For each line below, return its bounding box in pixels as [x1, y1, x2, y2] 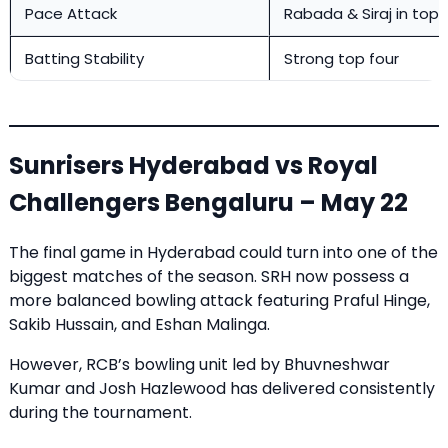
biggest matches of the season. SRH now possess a [9, 264, 409, 288]
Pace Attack [25, 3, 117, 25]
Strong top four [284, 48, 399, 70]
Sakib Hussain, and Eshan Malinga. [9, 312, 270, 336]
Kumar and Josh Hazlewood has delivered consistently [9, 376, 435, 400]
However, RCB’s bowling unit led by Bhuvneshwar [9, 352, 390, 376]
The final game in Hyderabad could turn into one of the [9, 240, 438, 264]
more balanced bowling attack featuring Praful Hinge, [9, 288, 430, 312]
